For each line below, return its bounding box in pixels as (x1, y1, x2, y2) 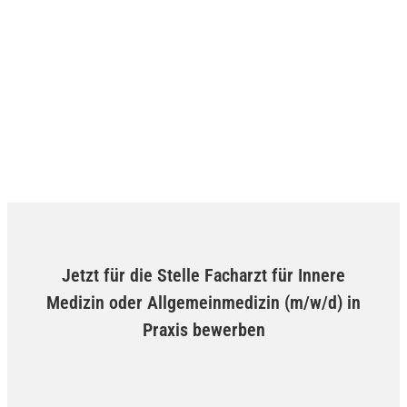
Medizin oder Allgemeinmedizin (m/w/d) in (46, 291, 361, 313)
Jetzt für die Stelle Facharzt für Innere (62, 263, 345, 286)
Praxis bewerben (142, 318, 265, 341)
